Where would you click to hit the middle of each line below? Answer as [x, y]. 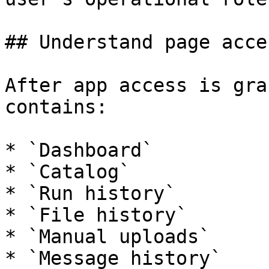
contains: [56, 107]
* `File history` [96, 215]
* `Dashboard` [79, 150]
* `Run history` [90, 193]
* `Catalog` [68, 172]
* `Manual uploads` [107, 237]
